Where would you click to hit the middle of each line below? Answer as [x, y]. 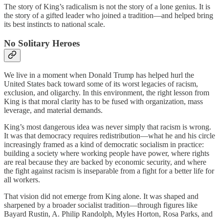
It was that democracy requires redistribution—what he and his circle [109, 136]
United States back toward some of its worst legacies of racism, [101, 84]
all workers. [22, 180]
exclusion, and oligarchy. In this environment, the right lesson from [107, 93]
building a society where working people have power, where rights [107, 153]
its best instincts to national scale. [55, 24]
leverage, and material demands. [53, 110]
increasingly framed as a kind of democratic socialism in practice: [104, 145]
